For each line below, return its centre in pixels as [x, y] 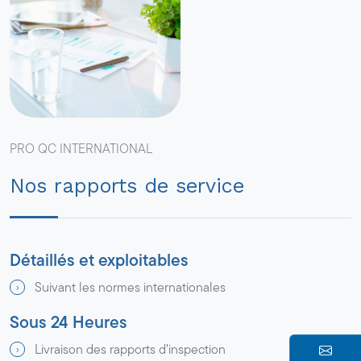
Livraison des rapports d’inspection [131, 349]
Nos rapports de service [127, 185]
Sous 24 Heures [68, 322]
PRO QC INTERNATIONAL [81, 148]
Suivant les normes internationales [131, 287]
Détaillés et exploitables [99, 259]
